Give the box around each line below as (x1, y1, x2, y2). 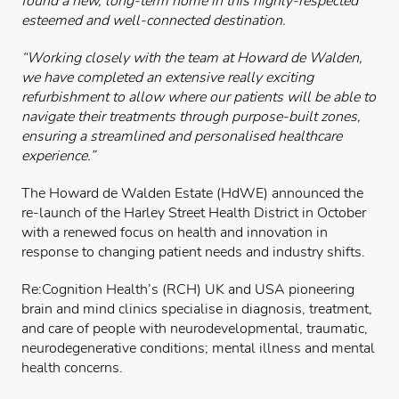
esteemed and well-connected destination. (21, 10, 286, 30)
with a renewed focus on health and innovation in (21, 222, 328, 242)
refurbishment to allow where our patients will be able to (21, 86, 376, 107)
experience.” (21, 145, 95, 166)
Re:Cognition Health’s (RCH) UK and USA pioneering (21, 279, 354, 299)
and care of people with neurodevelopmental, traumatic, (21, 318, 368, 338)
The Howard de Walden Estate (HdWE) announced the (21, 183, 363, 203)
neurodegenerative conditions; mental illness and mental (21, 338, 375, 358)
